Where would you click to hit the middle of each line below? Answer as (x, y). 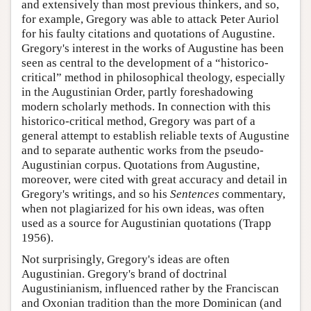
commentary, (252, 194)
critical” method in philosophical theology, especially (153, 78)
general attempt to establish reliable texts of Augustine (155, 136)
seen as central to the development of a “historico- (145, 63)
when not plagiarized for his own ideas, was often (143, 209)
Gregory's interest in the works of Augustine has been (153, 49)
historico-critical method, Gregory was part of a (138, 121)
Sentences (195, 194)
